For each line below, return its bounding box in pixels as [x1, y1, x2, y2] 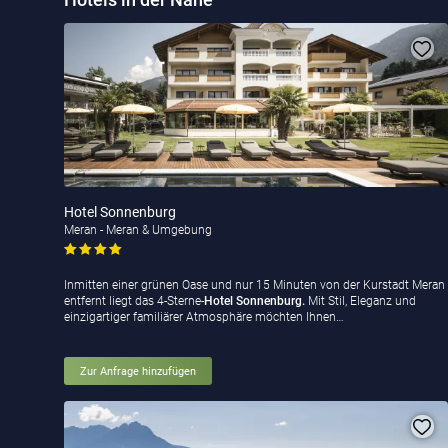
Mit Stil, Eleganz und [305, 294, 416, 309]
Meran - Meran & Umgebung [64, 223, 212, 238]
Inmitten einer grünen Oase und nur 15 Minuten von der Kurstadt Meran [64, 278, 445, 293]
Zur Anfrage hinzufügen [80, 364, 196, 378]
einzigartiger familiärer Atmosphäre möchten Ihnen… [64, 310, 344, 325]
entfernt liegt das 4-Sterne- [64, 294, 204, 309]
